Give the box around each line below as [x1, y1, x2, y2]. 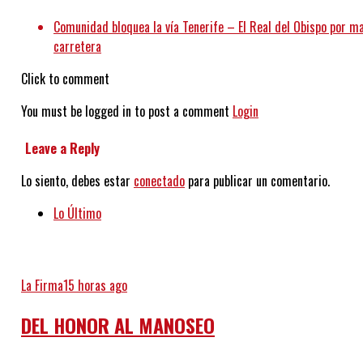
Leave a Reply [24, 138, 100, 158]
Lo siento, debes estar [20, 170, 134, 190]
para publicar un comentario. [184, 170, 330, 190]
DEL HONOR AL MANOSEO [20, 310, 215, 340]
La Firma [20, 275, 63, 295]
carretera [53, 36, 101, 57]
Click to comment [20, 69, 109, 89]
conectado [133, 170, 185, 190]
